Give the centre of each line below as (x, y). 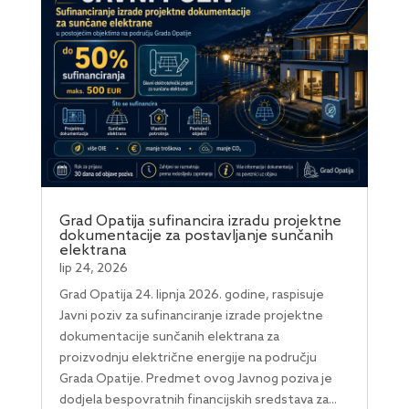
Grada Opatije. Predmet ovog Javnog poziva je (195, 380)
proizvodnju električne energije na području (188, 359)
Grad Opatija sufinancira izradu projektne (200, 222)
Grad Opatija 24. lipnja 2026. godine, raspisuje (191, 296)
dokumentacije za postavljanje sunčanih (196, 236)
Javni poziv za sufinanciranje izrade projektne (191, 317)
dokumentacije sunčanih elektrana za (169, 338)
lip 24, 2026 (93, 269)
